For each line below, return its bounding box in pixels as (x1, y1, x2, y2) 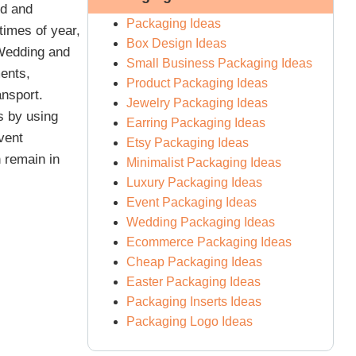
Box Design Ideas (126, 36, 227, 50)
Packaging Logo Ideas (126, 314, 253, 328)
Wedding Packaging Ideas (126, 215, 276, 229)
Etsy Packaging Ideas (126, 135, 250, 149)
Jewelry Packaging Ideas (126, 95, 269, 110)
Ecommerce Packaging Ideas (126, 234, 292, 249)
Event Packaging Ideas (126, 195, 257, 209)
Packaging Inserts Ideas (126, 294, 262, 308)
